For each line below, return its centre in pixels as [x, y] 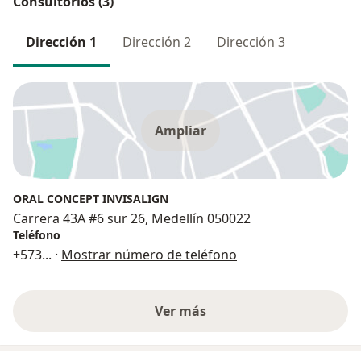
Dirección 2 [157, 41]
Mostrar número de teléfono [149, 254]
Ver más [180, 311]
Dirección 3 [251, 41]
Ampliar [180, 130]
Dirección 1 [61, 41]
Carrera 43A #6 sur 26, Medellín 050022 [132, 218]
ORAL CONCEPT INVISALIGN [91, 198]
